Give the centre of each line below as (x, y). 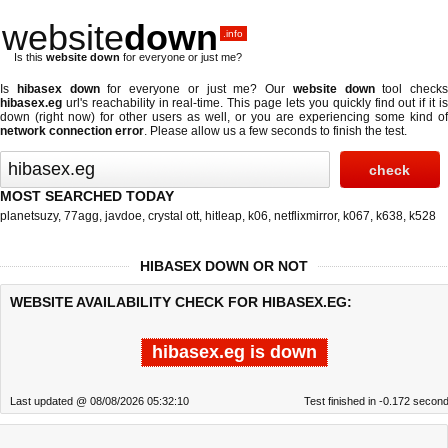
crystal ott (173, 216)
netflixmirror (305, 216)
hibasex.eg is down (234, 352)
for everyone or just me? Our (196, 89)
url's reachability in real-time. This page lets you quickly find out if (246, 103)
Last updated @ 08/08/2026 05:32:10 (99, 401)
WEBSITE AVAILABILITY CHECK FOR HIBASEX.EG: (181, 302)
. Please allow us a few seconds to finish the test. (275, 131)
